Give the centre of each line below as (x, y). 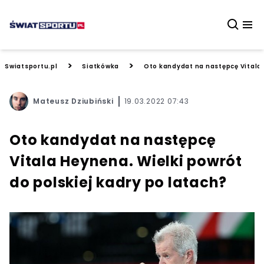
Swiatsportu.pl (31, 66)
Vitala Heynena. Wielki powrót (126, 161)
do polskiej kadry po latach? (118, 182)
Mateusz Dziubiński (73, 101)
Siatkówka (100, 66)
